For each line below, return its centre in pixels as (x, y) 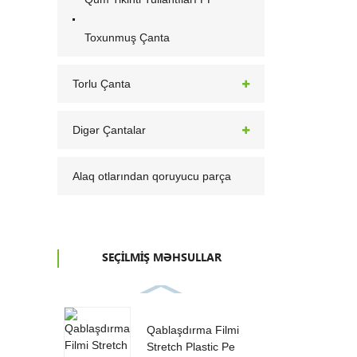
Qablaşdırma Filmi (192, 330)
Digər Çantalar (110, 129)
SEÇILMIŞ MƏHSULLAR (162, 258)
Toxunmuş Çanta (127, 37)
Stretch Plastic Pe (190, 347)
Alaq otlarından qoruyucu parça (152, 176)
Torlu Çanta (102, 83)
